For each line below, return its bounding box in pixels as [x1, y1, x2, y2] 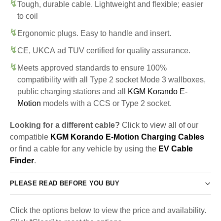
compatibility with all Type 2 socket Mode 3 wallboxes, [17, 75, 206, 84]
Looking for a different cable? [10, 120, 120, 129]
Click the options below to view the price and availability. [10, 206, 206, 215]
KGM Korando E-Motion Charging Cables [50, 132, 204, 141]
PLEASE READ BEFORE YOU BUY [10, 180, 119, 187]
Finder [10, 156, 34, 165]
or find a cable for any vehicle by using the [10, 144, 158, 153]
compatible [10, 132, 50, 141]
